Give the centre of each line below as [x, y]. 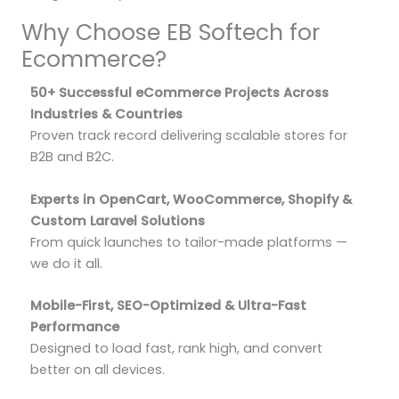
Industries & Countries [106, 114]
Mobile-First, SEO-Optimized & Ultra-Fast [168, 306]
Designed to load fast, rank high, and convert [176, 349]
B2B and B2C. [72, 157]
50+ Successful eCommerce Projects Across [179, 93]
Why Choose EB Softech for [171, 33]
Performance [75, 327]
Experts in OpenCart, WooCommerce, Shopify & [191, 199]
